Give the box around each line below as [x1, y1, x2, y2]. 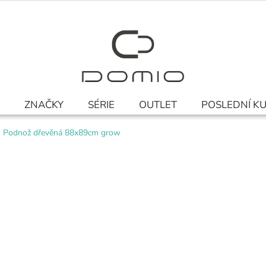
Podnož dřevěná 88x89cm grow [3, 127, 121, 138]
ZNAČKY [24, 98, 64, 112]
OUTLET [139, 98, 177, 112]
